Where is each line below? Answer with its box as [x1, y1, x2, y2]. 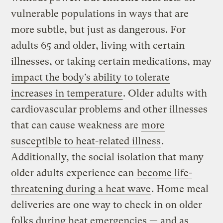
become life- [137, 167, 193, 179]
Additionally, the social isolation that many [11, 151, 204, 163]
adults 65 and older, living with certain [11, 40, 185, 52]
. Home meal [151, 183, 209, 195]
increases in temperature [11, 88, 123, 100]
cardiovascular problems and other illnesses [11, 104, 208, 115]
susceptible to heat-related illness [11, 135, 161, 147]
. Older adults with [123, 88, 208, 100]
